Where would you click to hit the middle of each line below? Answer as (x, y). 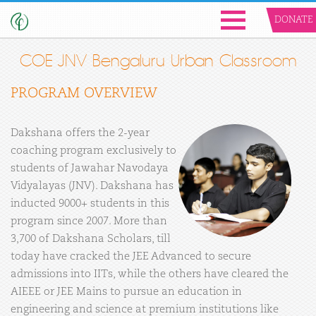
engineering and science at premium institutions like (145, 309)
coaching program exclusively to (93, 151)
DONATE (293, 20)
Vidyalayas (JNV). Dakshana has (92, 186)
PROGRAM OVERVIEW (84, 94)
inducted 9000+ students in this (90, 203)
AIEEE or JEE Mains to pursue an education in (126, 292)
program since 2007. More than (89, 221)
